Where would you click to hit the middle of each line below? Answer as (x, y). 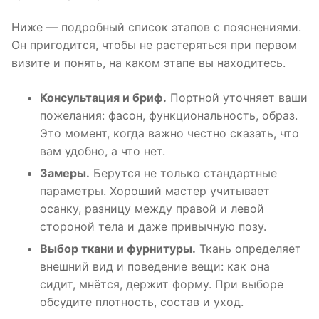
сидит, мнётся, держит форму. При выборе (162, 284)
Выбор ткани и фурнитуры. (118, 249)
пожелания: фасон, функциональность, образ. (169, 116)
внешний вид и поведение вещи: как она (155, 267)
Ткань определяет (249, 249)
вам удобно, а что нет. (103, 151)
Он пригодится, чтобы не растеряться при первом (154, 45)
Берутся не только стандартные (183, 173)
